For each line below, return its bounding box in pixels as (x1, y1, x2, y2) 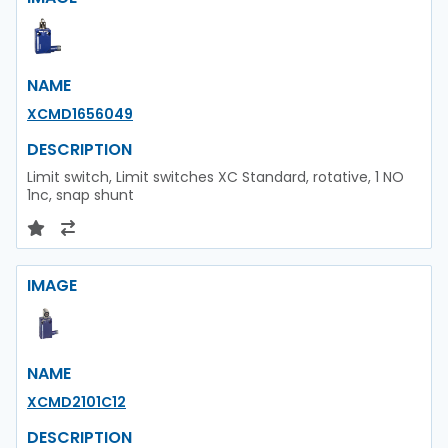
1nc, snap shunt (27, 185, 134, 205)
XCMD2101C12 (27, 392, 126, 412)
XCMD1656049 (27, 104, 133, 124)
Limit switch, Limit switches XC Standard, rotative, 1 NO (27, 167, 404, 187)
